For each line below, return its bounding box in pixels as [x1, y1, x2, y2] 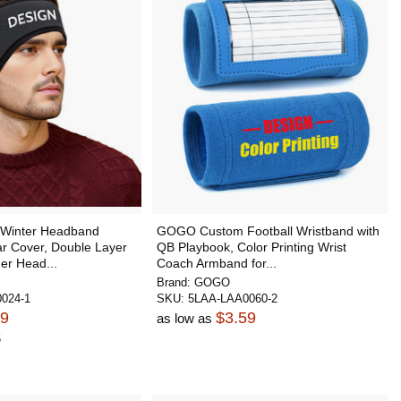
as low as [156, 311, 216, 326]
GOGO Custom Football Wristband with [156, 224, 380, 238]
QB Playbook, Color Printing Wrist [156, 240, 346, 254]
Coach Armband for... [156, 256, 277, 270]
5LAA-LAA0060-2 [187, 292, 277, 305]
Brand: [156, 276, 194, 289]
